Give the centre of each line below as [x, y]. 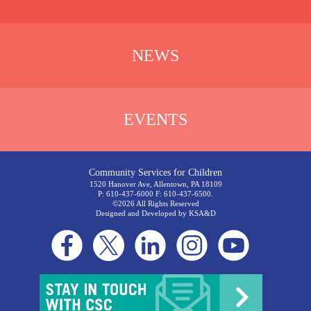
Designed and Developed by [142, 213]
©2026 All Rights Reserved [155, 203]
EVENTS [155, 119]
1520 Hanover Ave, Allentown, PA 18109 [155, 184]
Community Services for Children [155, 172]
